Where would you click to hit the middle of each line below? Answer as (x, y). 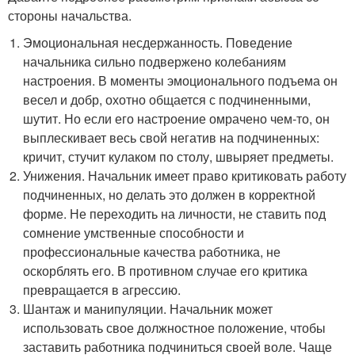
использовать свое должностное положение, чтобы (175, 328)
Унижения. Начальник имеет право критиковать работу (185, 176)
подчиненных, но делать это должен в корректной (170, 195)
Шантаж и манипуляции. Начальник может (148, 309)
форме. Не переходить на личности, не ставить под (175, 214)
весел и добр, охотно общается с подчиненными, (167, 99)
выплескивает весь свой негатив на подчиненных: (172, 137)
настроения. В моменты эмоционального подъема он (181, 80)
